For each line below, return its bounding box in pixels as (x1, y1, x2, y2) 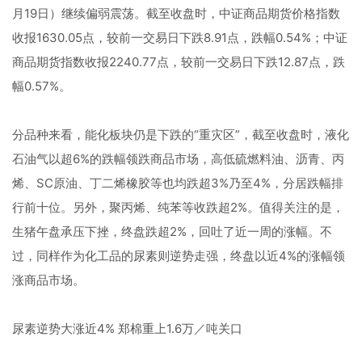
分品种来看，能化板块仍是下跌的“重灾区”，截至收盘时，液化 (12, 127, 349, 142)
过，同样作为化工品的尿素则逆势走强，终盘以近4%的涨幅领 (12, 248, 345, 263)
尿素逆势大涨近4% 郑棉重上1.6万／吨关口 (12, 321, 242, 336)
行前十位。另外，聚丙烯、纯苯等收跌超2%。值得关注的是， (12, 200, 344, 215)
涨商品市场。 (12, 272, 85, 288)
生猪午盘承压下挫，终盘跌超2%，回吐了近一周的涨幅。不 (12, 224, 332, 239)
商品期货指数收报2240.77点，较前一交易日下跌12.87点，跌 (12, 54, 345, 69)
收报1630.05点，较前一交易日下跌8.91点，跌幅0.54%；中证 (12, 30, 347, 45)
